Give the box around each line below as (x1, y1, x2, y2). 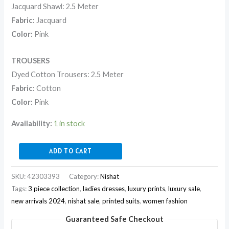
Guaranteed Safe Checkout (65, 215, 164, 224)
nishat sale (68, 196, 100, 205)
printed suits (102, 196, 140, 205)
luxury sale (168, 184, 200, 193)
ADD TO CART (49, 147, 92, 156)
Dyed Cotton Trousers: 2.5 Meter (11, 70, 124, 79)
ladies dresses (83, 184, 125, 193)
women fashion (143, 196, 188, 205)
